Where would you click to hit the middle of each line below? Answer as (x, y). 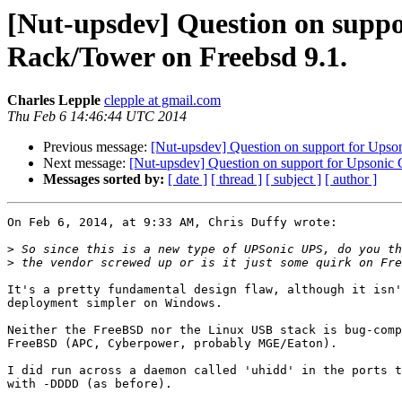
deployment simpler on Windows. (115, 303)
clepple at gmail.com (162, 100)
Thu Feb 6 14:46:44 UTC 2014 (97, 117)
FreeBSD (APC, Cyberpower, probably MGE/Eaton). (172, 344)
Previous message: (97, 147)
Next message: (86, 163)
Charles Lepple (54, 100)
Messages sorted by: (104, 179)
